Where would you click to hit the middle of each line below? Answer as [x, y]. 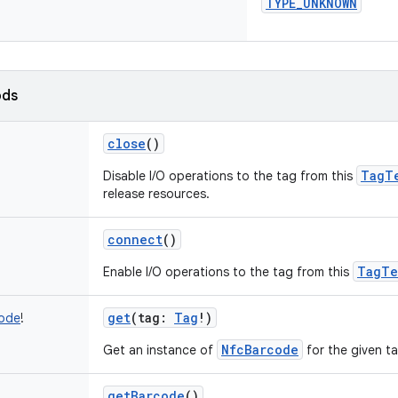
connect [135, 239]
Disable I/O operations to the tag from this [230, 176]
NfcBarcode [260, 350]
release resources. [156, 194]
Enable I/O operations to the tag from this [228, 272]
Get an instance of [160, 350]
